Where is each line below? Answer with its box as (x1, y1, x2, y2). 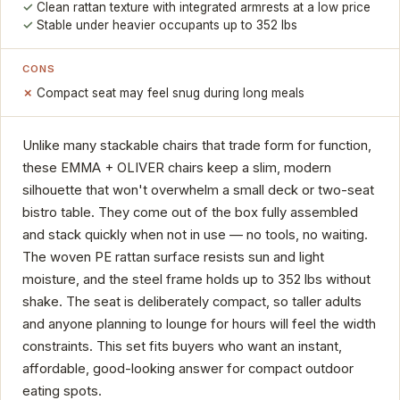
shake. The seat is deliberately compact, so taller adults (22, 293, 362, 310)
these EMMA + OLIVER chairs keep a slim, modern (22, 159, 331, 176)
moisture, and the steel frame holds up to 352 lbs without (22, 271, 371, 287)
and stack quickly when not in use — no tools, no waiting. (22, 226, 368, 243)
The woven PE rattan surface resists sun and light (22, 248, 324, 265)
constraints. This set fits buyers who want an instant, (22, 337, 342, 354)
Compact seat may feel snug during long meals (37, 85, 305, 100)
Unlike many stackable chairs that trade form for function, (22, 137, 371, 154)
